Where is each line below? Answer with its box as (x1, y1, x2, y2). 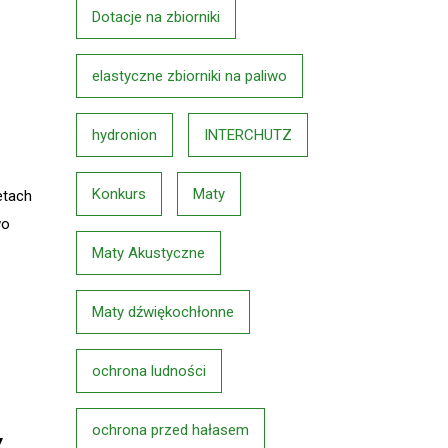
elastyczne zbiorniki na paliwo (92, 67, 287, 85)
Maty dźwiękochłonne (92, 303, 234, 321)
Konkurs (92, 185, 146, 203)
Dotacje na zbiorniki (92, 8, 220, 26)
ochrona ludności (92, 362, 206, 380)
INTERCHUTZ (204, 126, 292, 144)
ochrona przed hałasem (92, 421, 249, 439)
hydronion (92, 126, 157, 144)
